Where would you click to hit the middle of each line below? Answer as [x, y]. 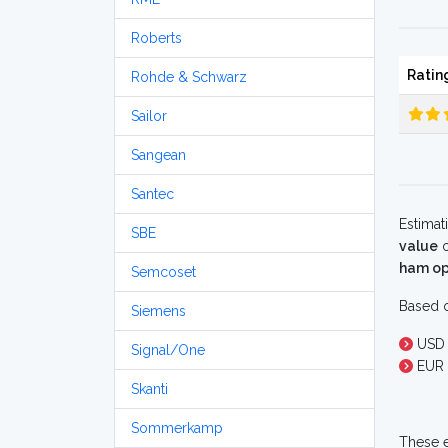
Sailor [149, 116]
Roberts [156, 38]
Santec [152, 194]
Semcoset [163, 272]
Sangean [158, 155]
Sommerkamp [177, 428]
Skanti [149, 389]
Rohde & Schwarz [189, 77]
